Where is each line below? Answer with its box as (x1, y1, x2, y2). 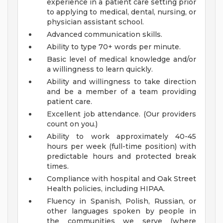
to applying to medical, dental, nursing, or (47, 7, 196, 17)
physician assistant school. (47, 17, 144, 27)
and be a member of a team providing (47, 87, 196, 97)
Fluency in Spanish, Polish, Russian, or (47, 197, 196, 206)
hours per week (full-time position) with (47, 142, 196, 151)
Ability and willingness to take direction (47, 77, 196, 87)
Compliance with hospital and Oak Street (47, 174, 196, 184)
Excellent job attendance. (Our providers (47, 110, 196, 119)
